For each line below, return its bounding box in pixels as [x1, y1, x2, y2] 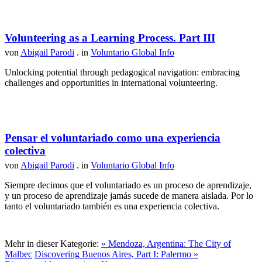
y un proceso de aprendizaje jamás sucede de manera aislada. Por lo [5, 191, 253, 201]
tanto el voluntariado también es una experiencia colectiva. [5, 201, 219, 212]
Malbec [5, 249, 32, 260]
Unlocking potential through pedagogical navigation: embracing [5, 67, 240, 78]
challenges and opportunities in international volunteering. [5, 78, 218, 88]
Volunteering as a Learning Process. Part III [5, 32, 215, 44]
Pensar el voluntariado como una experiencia [5, 132, 220, 144]
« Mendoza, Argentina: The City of [101, 239, 231, 249]
